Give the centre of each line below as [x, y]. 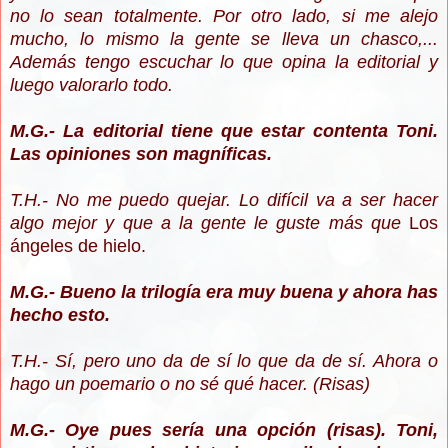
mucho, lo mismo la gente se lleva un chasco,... [224, 39]
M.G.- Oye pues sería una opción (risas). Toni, [224, 430]
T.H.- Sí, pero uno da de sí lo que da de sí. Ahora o [224, 361]
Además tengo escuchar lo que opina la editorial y [224, 62]
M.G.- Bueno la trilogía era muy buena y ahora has [224, 292]
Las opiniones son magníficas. [141, 154]
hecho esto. [60, 315]
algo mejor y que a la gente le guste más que [209, 223]
